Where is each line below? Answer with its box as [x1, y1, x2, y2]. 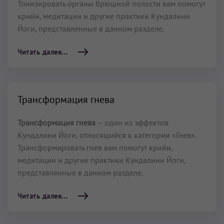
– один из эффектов [97, 117, 168, 127]
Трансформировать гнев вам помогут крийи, [17, 142, 172, 152]
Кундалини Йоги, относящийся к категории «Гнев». [17, 130, 196, 140]
